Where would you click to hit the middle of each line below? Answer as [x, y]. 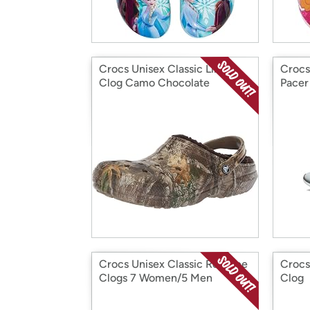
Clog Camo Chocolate [154, 83]
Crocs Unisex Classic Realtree [173, 264]
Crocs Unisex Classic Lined [166, 69]
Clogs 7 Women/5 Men [156, 278]
